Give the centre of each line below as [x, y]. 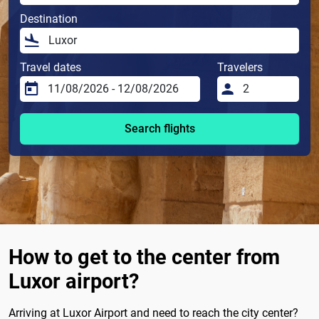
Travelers [240, 68]
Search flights [159, 129]
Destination [49, 19]
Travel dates [51, 68]
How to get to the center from [144, 257]
